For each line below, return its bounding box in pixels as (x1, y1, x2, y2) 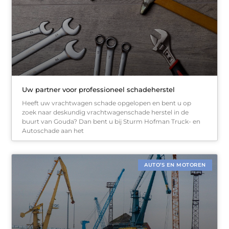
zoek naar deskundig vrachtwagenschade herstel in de (22, 108, 189, 116)
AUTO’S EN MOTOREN (144, 161, 206, 168)
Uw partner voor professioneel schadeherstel (22, 85, 175, 94)
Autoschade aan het (22, 126, 84, 134)
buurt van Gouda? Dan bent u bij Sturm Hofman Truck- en (22, 117, 201, 125)
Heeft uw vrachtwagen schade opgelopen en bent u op (22, 99, 192, 107)
